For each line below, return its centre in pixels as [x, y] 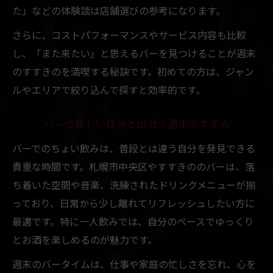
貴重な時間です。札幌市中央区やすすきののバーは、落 [133, 166]
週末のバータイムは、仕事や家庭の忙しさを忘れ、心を [134, 264]
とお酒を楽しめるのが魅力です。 [85, 239]
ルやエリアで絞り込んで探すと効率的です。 [109, 89]
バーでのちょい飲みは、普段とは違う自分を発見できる [134, 148]
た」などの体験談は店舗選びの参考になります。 [119, 10]
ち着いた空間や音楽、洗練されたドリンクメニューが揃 [134, 184]
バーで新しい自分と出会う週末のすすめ [136, 125]
